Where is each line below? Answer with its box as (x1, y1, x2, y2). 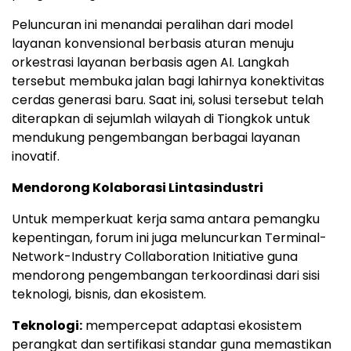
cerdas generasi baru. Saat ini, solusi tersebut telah (12, 91, 324, 110)
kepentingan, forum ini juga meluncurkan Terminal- (12, 229, 327, 248)
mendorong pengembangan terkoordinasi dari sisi (12, 266, 320, 285)
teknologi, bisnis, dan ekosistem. (12, 285, 206, 304)
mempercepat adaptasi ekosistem (82, 317, 302, 335)
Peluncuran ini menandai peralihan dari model (12, 16, 293, 34)
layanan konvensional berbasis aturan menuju (12, 34, 294, 53)
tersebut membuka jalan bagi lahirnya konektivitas (12, 72, 324, 91)
